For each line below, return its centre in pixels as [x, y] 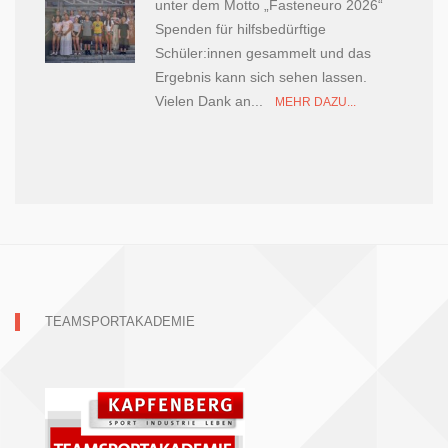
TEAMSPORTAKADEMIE [120, 321]
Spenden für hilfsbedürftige [240, 29]
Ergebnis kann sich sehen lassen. [261, 77]
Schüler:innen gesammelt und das [263, 53]
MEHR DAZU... [315, 102]
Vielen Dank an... [215, 101]
